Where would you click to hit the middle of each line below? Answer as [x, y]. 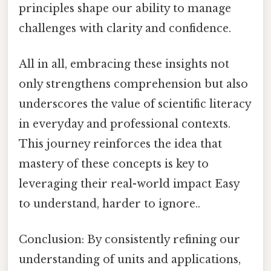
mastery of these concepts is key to [114, 164]
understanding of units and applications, [130, 260]
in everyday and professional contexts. [125, 124]
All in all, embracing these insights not [124, 64]
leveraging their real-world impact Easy [129, 184]
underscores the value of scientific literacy [135, 104]
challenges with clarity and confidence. [125, 28]
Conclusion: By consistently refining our [129, 240]
